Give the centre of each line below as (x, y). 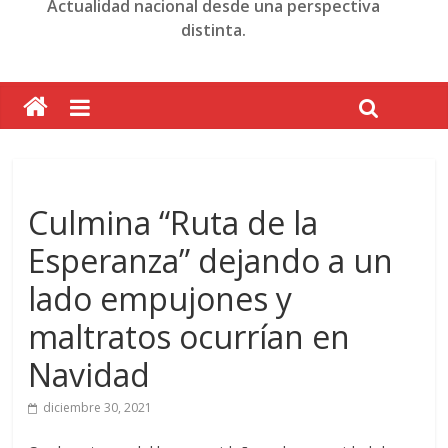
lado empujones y (160, 298)
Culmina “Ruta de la (173, 222)
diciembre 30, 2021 (98, 407)
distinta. (214, 30)
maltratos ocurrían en (189, 336)
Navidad (89, 374)
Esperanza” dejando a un (211, 260)
